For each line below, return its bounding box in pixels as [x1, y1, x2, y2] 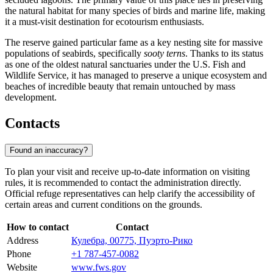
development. [5, 92, 57, 103]
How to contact [7, 221, 69, 232]
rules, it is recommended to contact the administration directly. [5, 177, 241, 188]
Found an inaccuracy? [10, 145, 88, 155]
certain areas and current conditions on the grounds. [5, 199, 202, 210]
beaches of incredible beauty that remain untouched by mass [5, 81, 235, 92]
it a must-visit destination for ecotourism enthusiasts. [5, 16, 204, 27]
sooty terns [144, 48, 185, 59]
